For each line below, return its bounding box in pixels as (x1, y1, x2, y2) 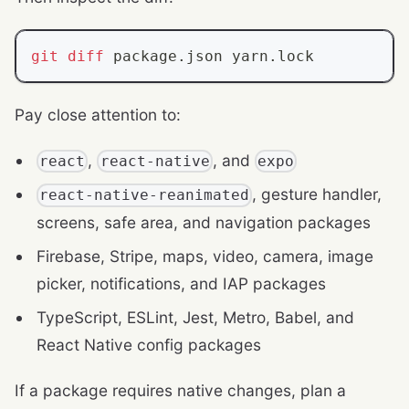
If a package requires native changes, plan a (15, 380, 346, 400)
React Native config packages (37, 334, 261, 354)
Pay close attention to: (15, 104, 181, 124)
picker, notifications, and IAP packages (37, 273, 326, 293)
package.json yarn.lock (104, 47, 314, 65)
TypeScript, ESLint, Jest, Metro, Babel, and (37, 307, 354, 327)
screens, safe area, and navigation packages (37, 212, 371, 232)
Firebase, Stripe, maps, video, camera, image (37, 246, 373, 266)
